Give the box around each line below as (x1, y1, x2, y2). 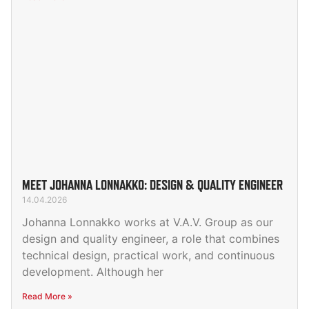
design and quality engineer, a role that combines (22, 232, 279, 246)
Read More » (22, 291, 72, 302)
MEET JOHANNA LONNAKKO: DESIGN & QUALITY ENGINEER (22, 177, 283, 193)
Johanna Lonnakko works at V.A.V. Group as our (22, 215, 273, 230)
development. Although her (22, 265, 163, 279)
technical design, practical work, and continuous (22, 248, 275, 263)
